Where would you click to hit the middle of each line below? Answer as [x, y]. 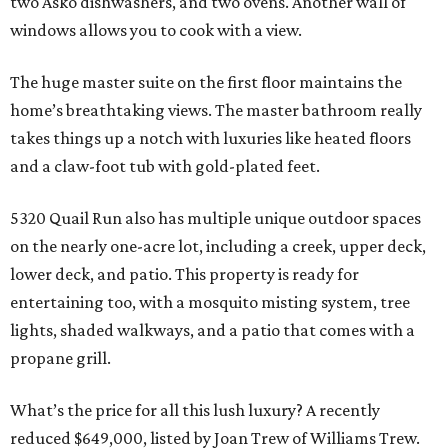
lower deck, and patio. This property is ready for [184, 274]
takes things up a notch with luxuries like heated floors [210, 138]
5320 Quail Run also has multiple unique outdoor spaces [215, 218]
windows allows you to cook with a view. [156, 30]
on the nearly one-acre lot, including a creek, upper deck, [218, 246]
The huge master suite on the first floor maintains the [206, 82]
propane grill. [60, 358]
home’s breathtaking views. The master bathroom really [216, 110]
